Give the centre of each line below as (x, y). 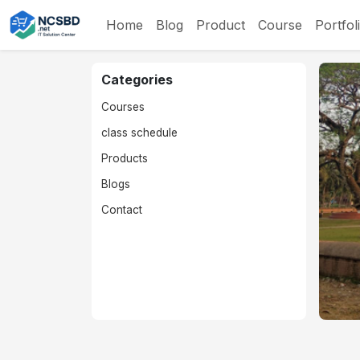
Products (125, 158)
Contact (122, 210)
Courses (123, 107)
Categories (137, 80)
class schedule (139, 133)
